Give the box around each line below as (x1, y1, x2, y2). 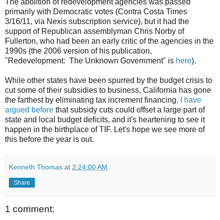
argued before (5, 105, 54, 114)
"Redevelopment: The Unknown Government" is (5, 56, 176, 65)
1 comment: (5, 203, 55, 214)
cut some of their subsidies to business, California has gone (5, 85, 211, 94)
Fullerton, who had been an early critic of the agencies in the (5, 36, 214, 45)
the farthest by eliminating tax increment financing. (5, 95, 180, 104)
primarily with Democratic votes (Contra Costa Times (5, 7, 187, 16)
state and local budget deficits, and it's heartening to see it (5, 115, 205, 124)
